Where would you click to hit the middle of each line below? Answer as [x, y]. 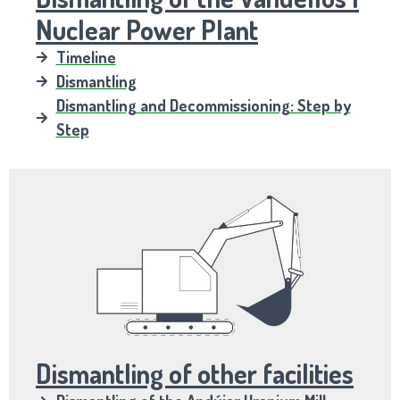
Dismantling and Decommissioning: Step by [203, 105]
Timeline [86, 57]
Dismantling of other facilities [195, 374]
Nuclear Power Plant [147, 29]
